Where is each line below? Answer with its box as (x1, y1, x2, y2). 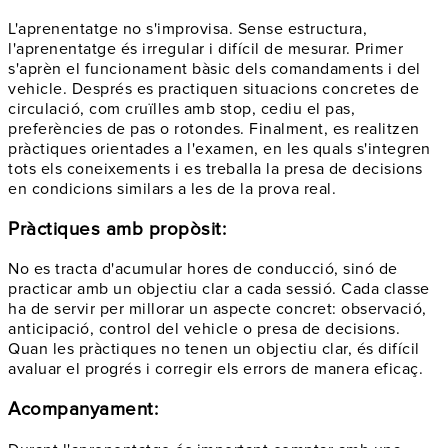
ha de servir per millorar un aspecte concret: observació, (8, 299, 427, 320)
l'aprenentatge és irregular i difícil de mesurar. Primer (8, 38, 403, 59)
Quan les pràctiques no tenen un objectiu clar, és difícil (8, 339, 420, 360)
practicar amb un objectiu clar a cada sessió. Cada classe (8, 279, 430, 300)
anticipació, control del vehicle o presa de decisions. (8, 319, 400, 340)
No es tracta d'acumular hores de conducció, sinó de (8, 259, 398, 280)
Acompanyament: (8, 398, 158, 422)
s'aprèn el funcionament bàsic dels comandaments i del (8, 58, 421, 79)
